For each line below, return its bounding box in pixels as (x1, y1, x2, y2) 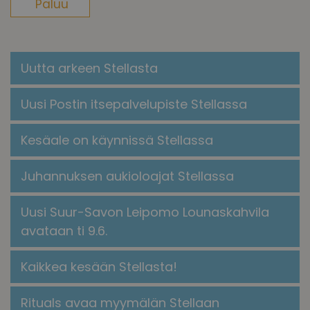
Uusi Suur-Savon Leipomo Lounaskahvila (21, 203, 269, 221)
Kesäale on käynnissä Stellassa (21, 131, 213, 149)
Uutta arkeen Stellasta (21, 59, 158, 77)
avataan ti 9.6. (21, 221, 107, 239)
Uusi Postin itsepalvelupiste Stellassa (21, 95, 247, 113)
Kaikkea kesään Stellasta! (21, 257, 177, 275)
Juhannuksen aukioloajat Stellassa (21, 167, 234, 185)
